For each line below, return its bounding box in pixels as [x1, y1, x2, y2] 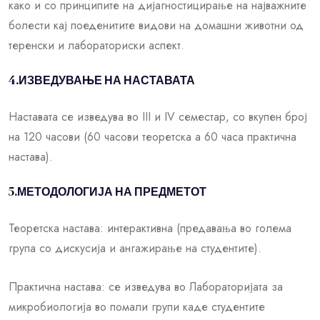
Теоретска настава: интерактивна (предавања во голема [9, 219, 291, 236]
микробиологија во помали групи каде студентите [9, 298, 265, 315]
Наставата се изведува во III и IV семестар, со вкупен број [9, 108, 307, 125]
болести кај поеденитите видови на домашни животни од [9, 16, 304, 34]
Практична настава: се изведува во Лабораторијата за [9, 278, 283, 295]
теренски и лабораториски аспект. [9, 36, 184, 54]
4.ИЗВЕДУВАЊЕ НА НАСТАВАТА [9, 75, 195, 87]
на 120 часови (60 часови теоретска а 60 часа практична [9, 128, 296, 145]
